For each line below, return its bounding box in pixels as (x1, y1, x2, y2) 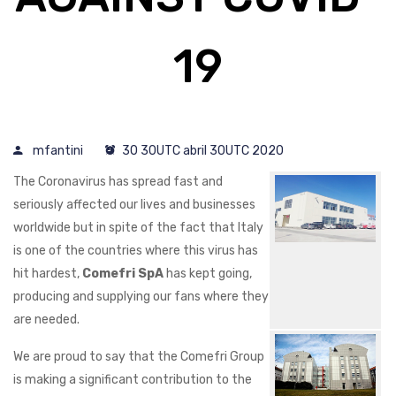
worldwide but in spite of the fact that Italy (13, 220, 263, 235)
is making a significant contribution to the (13, 372, 252, 387)
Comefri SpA (82, 266, 164, 281)
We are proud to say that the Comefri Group (13, 349, 264, 364)
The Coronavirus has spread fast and (13, 174, 223, 189)
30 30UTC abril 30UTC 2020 (122, 143, 284, 158)
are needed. (13, 312, 80, 327)
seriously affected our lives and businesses (13, 197, 255, 212)
